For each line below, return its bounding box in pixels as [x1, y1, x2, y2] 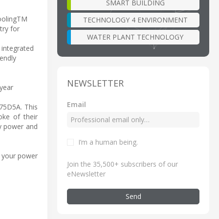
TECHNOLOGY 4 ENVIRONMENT [83, 15, 188, 24]
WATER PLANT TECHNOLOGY [87, 32, 183, 42]
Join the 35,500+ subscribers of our [67, 159, 178, 169]
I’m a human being [78, 137, 136, 147]
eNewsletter [67, 169, 106, 178]
